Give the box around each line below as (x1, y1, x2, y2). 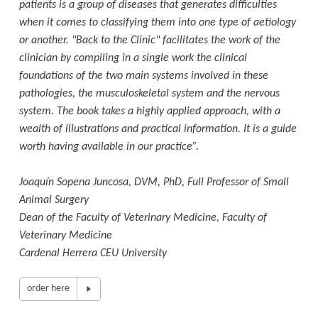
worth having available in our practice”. (18, 141, 199, 153)
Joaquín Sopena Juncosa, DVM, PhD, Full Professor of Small (18, 176, 289, 188)
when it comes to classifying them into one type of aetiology (18, 16, 296, 28)
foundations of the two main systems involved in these (18, 70, 268, 82)
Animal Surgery (18, 194, 89, 206)
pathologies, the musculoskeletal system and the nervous (18, 87, 280, 99)
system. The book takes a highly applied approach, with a (18, 105, 280, 117)
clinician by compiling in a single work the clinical (18, 52, 247, 64)
